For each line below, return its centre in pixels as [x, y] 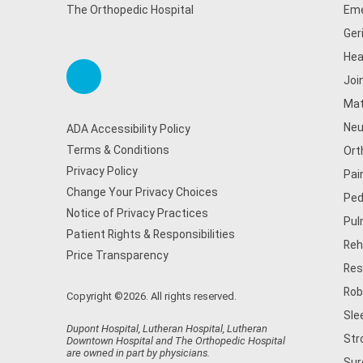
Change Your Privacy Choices [142, 192]
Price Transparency [117, 255]
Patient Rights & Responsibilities [151, 234]
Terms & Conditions [118, 150]
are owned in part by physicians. [138, 353]
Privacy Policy [102, 171]
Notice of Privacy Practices [137, 213]
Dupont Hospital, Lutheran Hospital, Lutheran [167, 329]
